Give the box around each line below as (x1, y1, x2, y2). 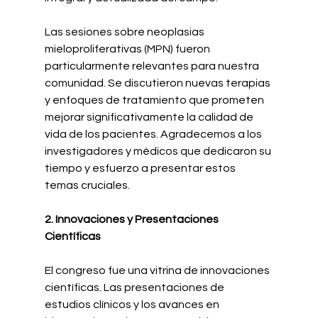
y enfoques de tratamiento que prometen (44, 94, 266, 106)
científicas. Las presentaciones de (44, 281, 226, 293)
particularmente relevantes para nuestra (44, 60, 261, 72)
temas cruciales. (44, 179, 130, 191)
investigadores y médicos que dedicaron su (44, 145, 273, 157)
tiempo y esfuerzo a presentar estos (44, 162, 238, 174)
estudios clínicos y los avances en (44, 298, 221, 310)
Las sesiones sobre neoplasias (44, 26, 207, 38)
